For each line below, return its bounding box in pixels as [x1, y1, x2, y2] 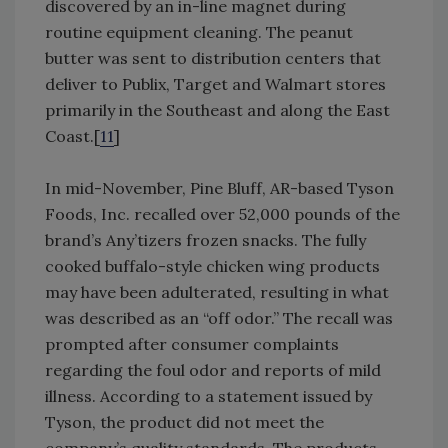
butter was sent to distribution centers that [45, 48, 381, 69]
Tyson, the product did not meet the [45, 412, 324, 433]
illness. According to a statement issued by [45, 386, 372, 407]
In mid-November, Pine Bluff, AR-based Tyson [45, 178, 394, 199]
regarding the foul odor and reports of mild [45, 360, 381, 381]
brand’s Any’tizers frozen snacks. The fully [45, 230, 366, 251]
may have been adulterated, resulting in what [45, 282, 389, 303]
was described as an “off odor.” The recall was [45, 308, 393, 329]
